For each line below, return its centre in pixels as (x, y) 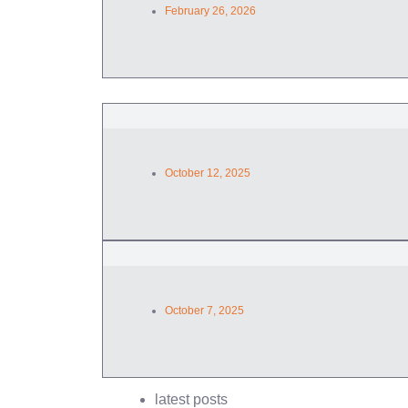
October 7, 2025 (204, 310)
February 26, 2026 (210, 11)
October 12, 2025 (207, 173)
